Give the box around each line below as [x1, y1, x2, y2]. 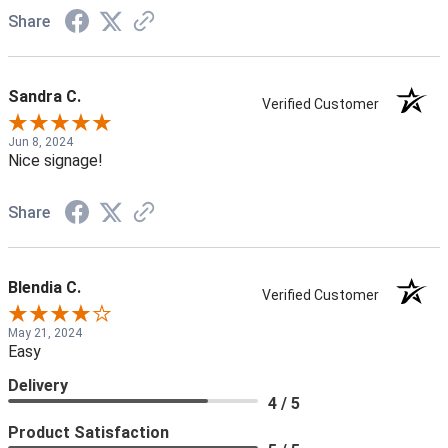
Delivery [8, 376, 68, 396]
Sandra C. [8, 87, 81, 107]
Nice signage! [8, 151, 103, 171]
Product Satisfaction [8, 423, 169, 443]
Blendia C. [8, 278, 81, 298]
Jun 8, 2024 [8, 135, 73, 150]
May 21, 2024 [8, 326, 82, 341]
